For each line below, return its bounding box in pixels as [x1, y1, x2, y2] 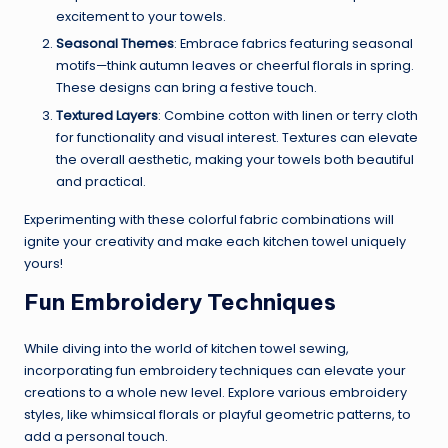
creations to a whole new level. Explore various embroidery [24, 383, 407, 401]
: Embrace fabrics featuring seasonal [174, 35, 413, 53]
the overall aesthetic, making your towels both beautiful [56, 150, 414, 168]
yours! [24, 254, 63, 272]
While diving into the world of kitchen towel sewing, [24, 339, 349, 357]
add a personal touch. [24, 427, 168, 445]
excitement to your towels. [56, 8, 226, 26]
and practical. [56, 172, 146, 190]
